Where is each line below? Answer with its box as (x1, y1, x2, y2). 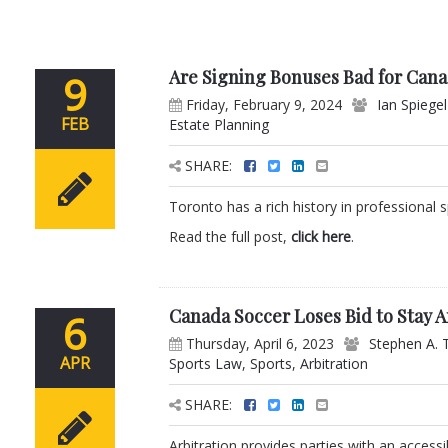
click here (291, 227, 352, 247)
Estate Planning (169, 115, 270, 135)
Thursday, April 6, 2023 (182, 334, 335, 354)
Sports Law (169, 354, 243, 374)
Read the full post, (169, 227, 292, 247)
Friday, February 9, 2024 (182, 95, 343, 115)
